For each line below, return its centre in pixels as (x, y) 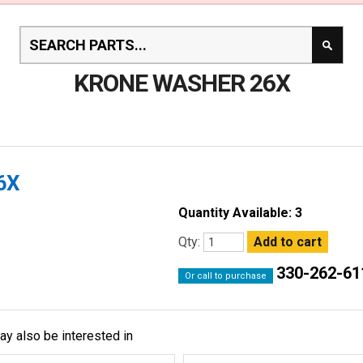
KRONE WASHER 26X (181, 83)
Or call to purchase (226, 275)
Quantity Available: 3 (241, 212)
